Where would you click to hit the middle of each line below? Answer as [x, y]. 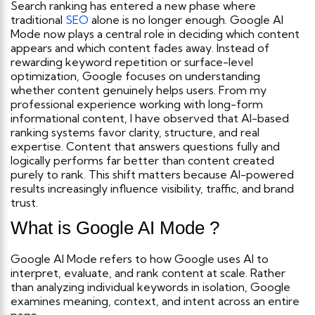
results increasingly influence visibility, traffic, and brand [152, 189]
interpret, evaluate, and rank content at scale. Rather [148, 273]
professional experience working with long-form [137, 104]
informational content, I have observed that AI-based [150, 118]
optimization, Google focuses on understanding [135, 76]
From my [243, 90]
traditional [38, 20]
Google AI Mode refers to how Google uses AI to [140, 259]
